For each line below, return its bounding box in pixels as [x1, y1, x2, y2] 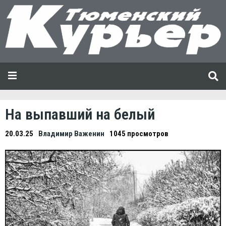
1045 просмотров [109, 129, 168, 138]
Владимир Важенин [38, 129, 104, 138]
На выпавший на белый [5, 105, 155, 123]
